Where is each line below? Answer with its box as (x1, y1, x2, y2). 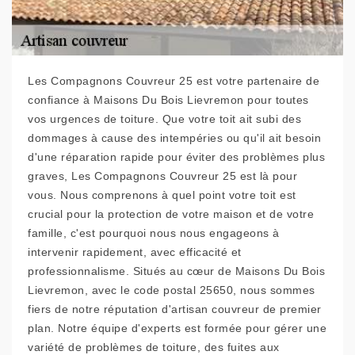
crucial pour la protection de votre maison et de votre (28, 208, 314, 221)
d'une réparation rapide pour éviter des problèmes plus (28, 151, 325, 164)
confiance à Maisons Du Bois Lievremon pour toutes (28, 94, 309, 107)
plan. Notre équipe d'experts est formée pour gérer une (28, 322, 326, 335)
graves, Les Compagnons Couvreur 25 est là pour (28, 170, 297, 183)
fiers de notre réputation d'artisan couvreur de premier (28, 303, 322, 316)
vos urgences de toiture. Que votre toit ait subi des (28, 113, 301, 126)
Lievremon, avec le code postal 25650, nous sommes (28, 284, 315, 297)
